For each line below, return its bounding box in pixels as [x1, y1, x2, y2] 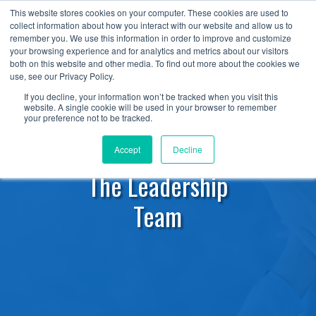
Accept [114, 143, 140, 155]
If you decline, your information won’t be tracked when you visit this [24, 90, 278, 102]
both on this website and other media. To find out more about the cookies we [10, 57, 300, 69]
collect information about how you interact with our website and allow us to [10, 19, 293, 31]
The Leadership [87, 166, 228, 204]
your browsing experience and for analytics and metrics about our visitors [10, 44, 288, 56]
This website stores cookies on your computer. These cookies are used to [10, 6, 288, 18]
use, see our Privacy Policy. [10, 70, 114, 82]
